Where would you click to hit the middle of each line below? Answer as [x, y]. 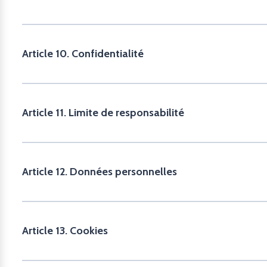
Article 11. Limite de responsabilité [103, 113]
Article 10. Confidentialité [83, 54]
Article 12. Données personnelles [100, 172]
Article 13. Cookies [65, 231]
